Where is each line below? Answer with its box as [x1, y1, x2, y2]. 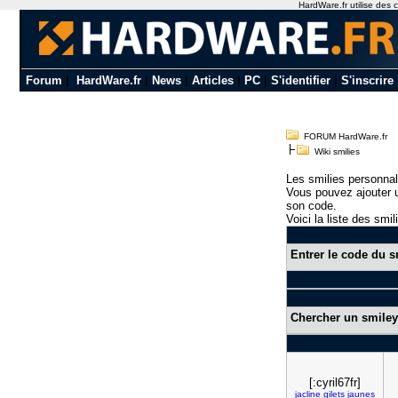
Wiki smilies [309, 147, 360, 156]
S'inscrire [340, 74, 394, 87]
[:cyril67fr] [309, 376, 361, 389]
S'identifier [270, 74, 330, 87]
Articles [191, 74, 234, 87]
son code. [286, 199, 337, 212]
